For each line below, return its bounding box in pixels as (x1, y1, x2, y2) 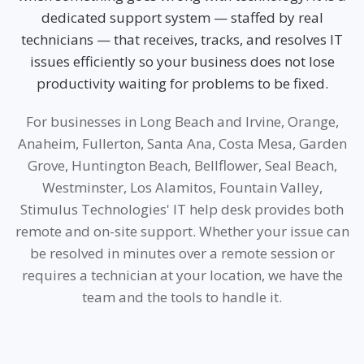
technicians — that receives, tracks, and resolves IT (21, 30, 343, 50)
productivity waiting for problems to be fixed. (36, 74, 328, 93)
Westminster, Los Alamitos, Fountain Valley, (41, 178, 323, 197)
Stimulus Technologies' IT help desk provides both (20, 200, 344, 219)
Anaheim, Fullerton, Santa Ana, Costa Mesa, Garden (17, 134, 347, 154)
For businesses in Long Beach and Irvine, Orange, (25, 112, 339, 132)
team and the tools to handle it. (82, 288, 282, 307)
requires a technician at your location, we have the (21, 266, 343, 285)
